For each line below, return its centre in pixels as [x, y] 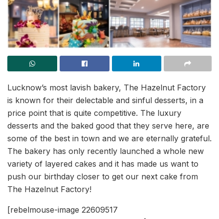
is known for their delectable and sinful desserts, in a [105, 100]
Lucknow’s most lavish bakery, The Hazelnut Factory [107, 87]
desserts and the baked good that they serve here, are [108, 125]
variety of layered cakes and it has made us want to [103, 164]
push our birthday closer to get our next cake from [103, 176]
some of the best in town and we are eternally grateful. [109, 138]
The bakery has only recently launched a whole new [106, 151]
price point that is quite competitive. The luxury [94, 113]
